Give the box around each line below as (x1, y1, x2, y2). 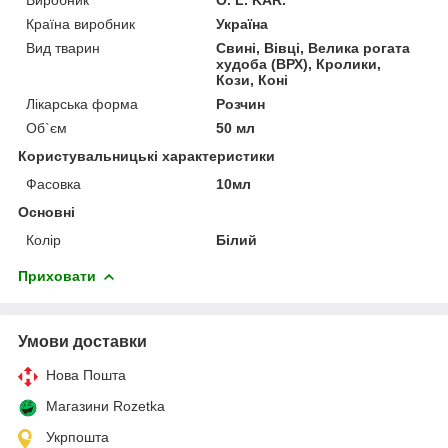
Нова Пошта (46, 366, 126, 383)
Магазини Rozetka (46, 397, 165, 414)
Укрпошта (46, 428, 109, 445)
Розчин (216, 95, 266, 112)
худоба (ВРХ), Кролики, (216, 55, 382, 72)
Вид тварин (26, 39, 100, 56)
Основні (18, 203, 75, 220)
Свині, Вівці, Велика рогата (216, 39, 411, 56)
